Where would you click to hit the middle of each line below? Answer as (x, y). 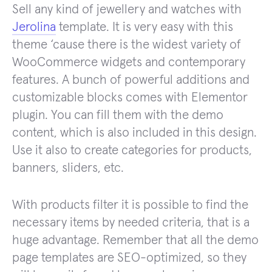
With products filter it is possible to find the (130, 205)
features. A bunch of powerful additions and (131, 80)
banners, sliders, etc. (68, 168)
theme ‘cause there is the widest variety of (127, 45)
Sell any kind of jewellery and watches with (127, 10)
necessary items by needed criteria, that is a (131, 223)
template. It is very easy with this (144, 27)
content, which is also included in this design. (134, 133)
